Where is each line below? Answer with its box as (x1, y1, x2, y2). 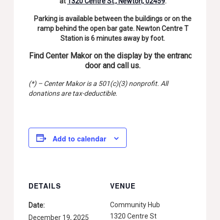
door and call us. (85, 61, 141, 71)
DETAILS (28, 181, 61, 191)
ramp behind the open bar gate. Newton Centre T (37, 25, 189, 33)
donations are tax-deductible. (28, 89, 118, 98)
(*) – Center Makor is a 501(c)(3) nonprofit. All (28, 80, 168, 88)
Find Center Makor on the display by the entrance (29, 51, 197, 61)
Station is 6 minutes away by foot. (60, 34, 165, 43)
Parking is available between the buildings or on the (34, 15, 192, 23)
